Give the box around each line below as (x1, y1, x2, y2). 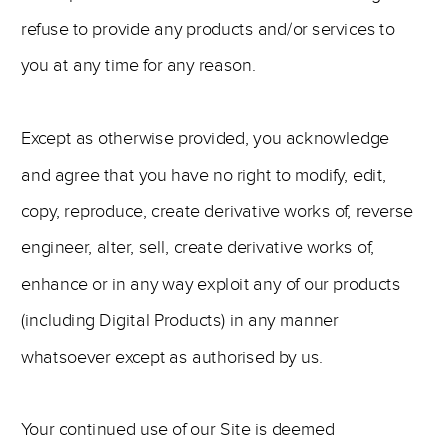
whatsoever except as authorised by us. (21, 345, 324, 369)
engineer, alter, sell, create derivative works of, (21, 236, 374, 259)
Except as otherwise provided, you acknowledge (21, 127, 390, 150)
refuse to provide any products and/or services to (21, 18, 395, 41)
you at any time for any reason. (21, 54, 257, 77)
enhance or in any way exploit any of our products (21, 273, 401, 296)
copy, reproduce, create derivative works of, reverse (21, 200, 413, 223)
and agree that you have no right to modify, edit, (21, 163, 387, 187)
